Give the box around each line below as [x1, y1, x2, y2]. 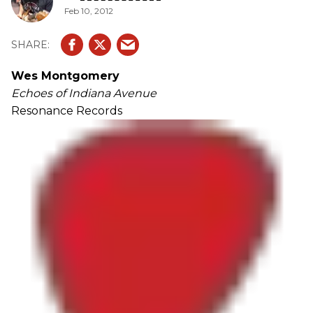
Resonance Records [11, 104, 122, 117]
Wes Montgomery [11, 69, 119, 82]
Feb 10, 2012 [64, 5, 113, 16]
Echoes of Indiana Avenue [11, 87, 156, 100]
